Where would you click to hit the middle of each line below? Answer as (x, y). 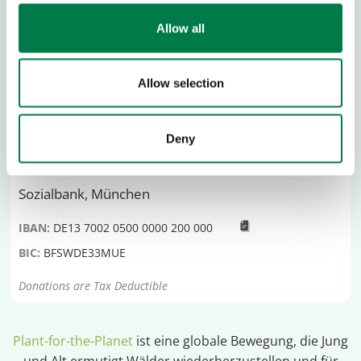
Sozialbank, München (85, 194)
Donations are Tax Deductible (93, 286)
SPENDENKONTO (65, 121)
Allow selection (180, 83)
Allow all (180, 28)
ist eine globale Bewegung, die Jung (241, 341)
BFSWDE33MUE (85, 253)
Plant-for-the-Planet (73, 341)
